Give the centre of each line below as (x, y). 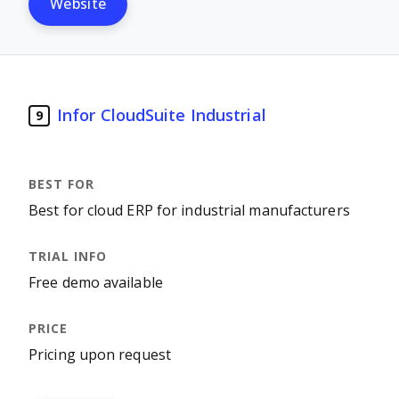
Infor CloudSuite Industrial (162, 115)
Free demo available (96, 283)
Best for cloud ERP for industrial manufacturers (189, 211)
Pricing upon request (100, 355)
